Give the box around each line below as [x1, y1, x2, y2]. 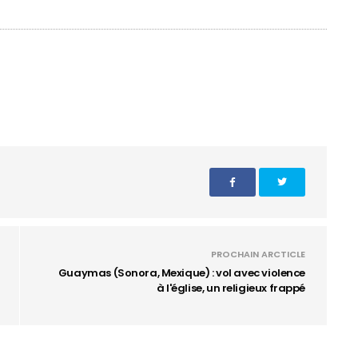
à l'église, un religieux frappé [157, 280, 305, 296]
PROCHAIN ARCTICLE [211, 248, 305, 261]
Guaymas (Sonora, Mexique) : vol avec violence [58, 265, 305, 280]
